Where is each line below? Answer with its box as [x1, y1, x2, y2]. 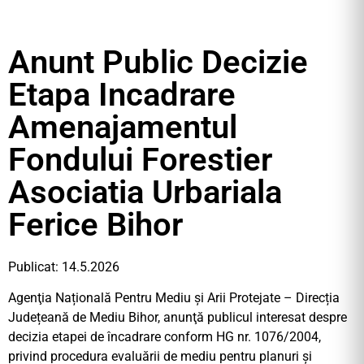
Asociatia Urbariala [8, 173, 282, 211]
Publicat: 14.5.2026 [8, 259, 119, 275]
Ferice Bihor [8, 206, 183, 244]
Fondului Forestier [8, 141, 272, 179]
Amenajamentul [8, 108, 237, 146]
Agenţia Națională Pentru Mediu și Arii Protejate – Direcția [8, 290, 340, 306]
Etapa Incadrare [8, 76, 236, 114]
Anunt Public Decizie [8, 43, 308, 81]
